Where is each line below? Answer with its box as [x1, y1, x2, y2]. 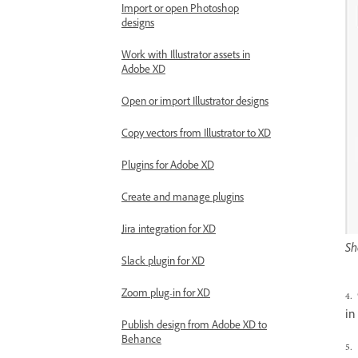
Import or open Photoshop [121, 2, 239, 18]
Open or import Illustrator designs [121, 95, 268, 111]
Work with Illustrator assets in [121, 49, 250, 65]
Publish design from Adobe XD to [121, 319, 267, 335]
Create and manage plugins [121, 191, 244, 207]
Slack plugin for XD [121, 255, 205, 271]
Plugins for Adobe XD [121, 159, 214, 175]
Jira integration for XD [121, 223, 216, 239]
